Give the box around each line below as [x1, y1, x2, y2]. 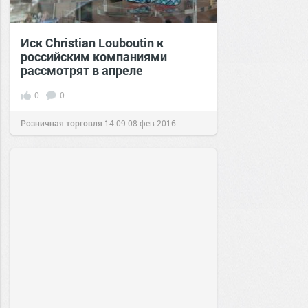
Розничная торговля [21, 118, 102, 129]
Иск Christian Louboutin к [21, 34, 164, 51]
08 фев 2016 [128, 118, 176, 129]
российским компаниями [21, 48, 167, 65]
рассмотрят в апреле [21, 62, 143, 78]
